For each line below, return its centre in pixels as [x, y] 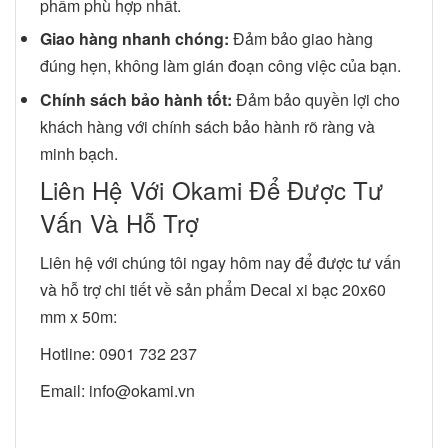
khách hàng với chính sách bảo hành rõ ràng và [207, 126]
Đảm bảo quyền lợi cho [316, 99]
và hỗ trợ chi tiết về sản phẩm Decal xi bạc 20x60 [213, 290]
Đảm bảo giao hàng [301, 39]
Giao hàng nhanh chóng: [134, 39]
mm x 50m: [78, 317]
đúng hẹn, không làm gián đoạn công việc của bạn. [220, 66]
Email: [64, 391]
